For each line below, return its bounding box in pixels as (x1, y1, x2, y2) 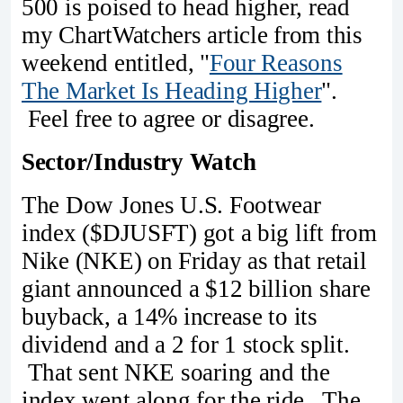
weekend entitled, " (22, 49, 210, 77)
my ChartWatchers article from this (22, 22, 363, 49)
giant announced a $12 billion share (22, 274, 371, 302)
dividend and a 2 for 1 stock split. (22, 330, 350, 358)
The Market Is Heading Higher (22, 77, 322, 105)
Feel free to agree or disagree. (22, 105, 315, 133)
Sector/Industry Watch (22, 148, 256, 175)
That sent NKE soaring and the (22, 358, 330, 386)
